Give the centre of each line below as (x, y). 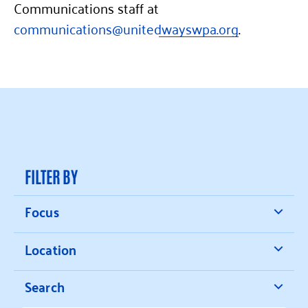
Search (45, 286)
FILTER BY (51, 175)
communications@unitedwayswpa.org (126, 28)
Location (51, 249)
